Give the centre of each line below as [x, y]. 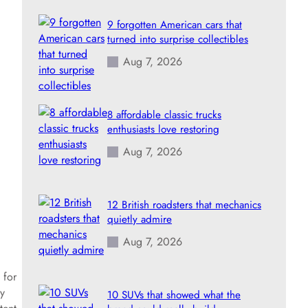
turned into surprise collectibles [178, 39]
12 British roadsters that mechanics [184, 205]
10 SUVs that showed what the [174, 295]
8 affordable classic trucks [164, 114]
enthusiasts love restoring [163, 129]
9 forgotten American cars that [175, 24]
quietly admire [140, 219]
